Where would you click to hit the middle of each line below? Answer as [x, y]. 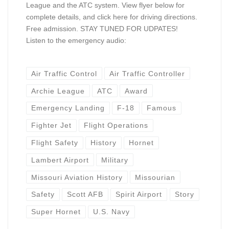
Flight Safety [54, 143]
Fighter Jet [51, 125]
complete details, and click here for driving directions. [111, 17]
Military [115, 160]
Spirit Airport [139, 194]
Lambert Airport [60, 160]
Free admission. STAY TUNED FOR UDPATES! [104, 29]
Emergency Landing [68, 108]
